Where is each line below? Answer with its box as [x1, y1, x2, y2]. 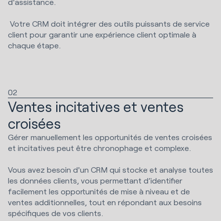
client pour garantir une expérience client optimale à [8, 30, 196, 39]
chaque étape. [8, 40, 61, 50]
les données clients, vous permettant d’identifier [8, 176, 183, 185]
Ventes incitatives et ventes [8, 98, 184, 115]
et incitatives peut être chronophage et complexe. [8, 143, 193, 153]
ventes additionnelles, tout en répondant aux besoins [8, 197, 202, 207]
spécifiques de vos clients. [8, 208, 103, 218]
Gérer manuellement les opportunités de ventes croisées [8, 132, 212, 142]
